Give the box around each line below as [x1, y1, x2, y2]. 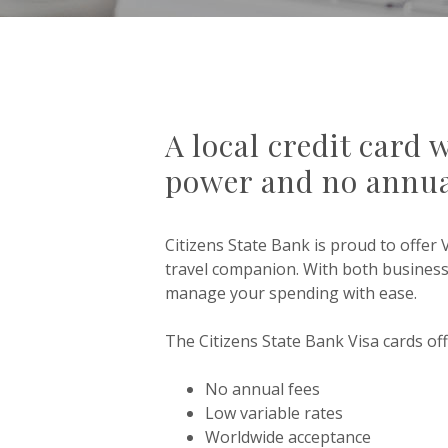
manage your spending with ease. [164, 282, 417, 304]
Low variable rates [204, 402, 343, 424]
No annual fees [204, 378, 320, 400]
